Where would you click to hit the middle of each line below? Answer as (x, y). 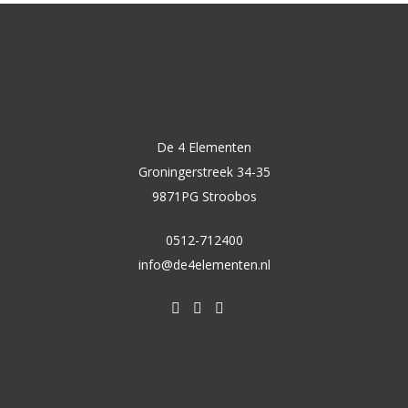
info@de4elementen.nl (204, 265)
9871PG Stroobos (204, 196)
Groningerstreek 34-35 (204, 172)
